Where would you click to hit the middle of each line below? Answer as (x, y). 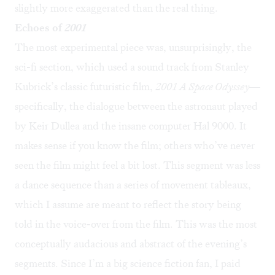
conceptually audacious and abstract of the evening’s (131, 244)
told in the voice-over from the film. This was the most (136, 224)
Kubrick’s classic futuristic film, (85, 87)
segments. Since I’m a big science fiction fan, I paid (128, 264)
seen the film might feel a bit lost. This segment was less (137, 165)
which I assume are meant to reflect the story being (128, 205)
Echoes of (40, 28)
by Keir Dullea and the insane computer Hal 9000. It (131, 126)
